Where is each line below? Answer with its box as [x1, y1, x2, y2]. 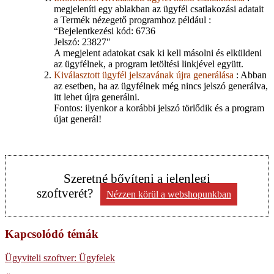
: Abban [234, 69, 267, 80]
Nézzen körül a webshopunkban [106, 188, 231, 199]
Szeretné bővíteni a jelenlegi [64, 171, 210, 185]
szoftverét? [37, 185, 93, 200]
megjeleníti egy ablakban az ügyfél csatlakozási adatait [54, 3, 264, 14]
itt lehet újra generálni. [54, 91, 139, 102]
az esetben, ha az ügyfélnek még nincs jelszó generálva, [54, 80, 268, 91]
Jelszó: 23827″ [54, 36, 111, 47]
